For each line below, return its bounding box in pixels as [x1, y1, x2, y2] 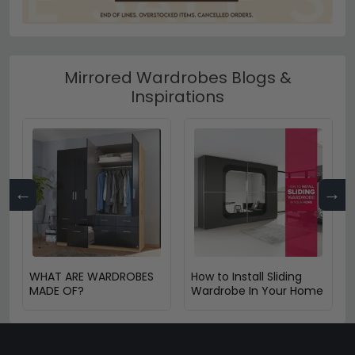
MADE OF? [29, 282, 84, 299]
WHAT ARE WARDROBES [29, 268, 154, 284]
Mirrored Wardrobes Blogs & [63, 66, 292, 89]
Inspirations [131, 85, 224, 108]
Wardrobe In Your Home [191, 282, 323, 299]
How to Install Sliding [191, 268, 302, 284]
